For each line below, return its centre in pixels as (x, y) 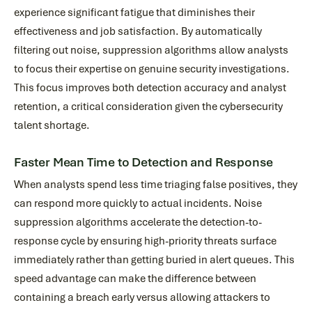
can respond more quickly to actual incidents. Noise (138, 203)
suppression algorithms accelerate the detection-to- (138, 222)
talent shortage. (52, 125)
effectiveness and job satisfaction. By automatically (138, 31)
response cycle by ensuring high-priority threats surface (145, 241)
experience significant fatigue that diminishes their (134, 13)
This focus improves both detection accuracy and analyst (150, 88)
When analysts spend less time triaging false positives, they (156, 185)
